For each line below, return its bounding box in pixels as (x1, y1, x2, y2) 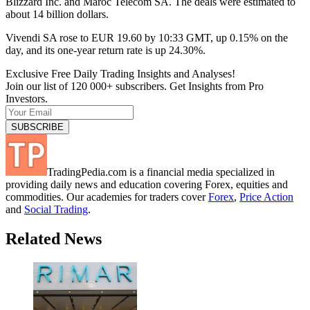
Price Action (239, 190, 293, 203)
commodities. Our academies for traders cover (6, 190, 208, 203)
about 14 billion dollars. (6, 8, 109, 20)
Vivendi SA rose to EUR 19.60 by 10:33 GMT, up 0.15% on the (6, 31, 288, 44)
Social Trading (24, 203, 88, 215)
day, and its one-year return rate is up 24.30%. (6, 44, 206, 56)
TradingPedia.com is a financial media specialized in (47, 165, 275, 178)
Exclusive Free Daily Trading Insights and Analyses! (6, 67, 235, 80)
